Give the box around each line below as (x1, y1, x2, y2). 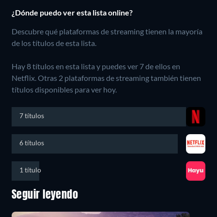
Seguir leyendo (12, 189, 78, 201)
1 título (19, 165, 41, 174)
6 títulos (19, 138, 44, 147)
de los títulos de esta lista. (12, 38, 96, 47)
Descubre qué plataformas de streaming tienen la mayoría (12, 26, 202, 36)
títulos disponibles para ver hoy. (12, 84, 117, 94)
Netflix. (12, 73, 38, 82)
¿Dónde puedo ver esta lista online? (12, 7, 133, 17)
